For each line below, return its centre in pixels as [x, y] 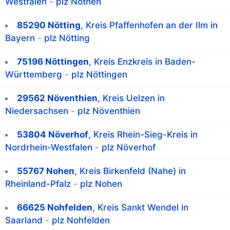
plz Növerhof [129, 148]
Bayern [20, 38]
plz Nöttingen [99, 75]
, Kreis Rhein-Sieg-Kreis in [143, 135]
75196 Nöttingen [53, 62]
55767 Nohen [46, 171]
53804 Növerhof [53, 135]
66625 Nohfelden [55, 208]
